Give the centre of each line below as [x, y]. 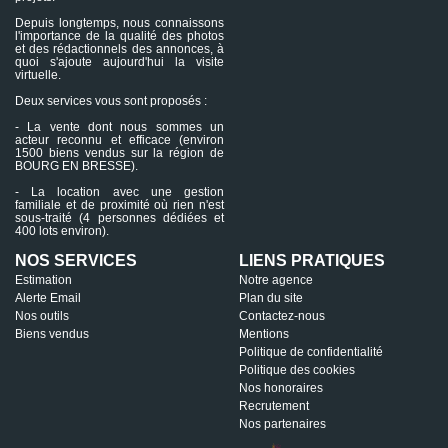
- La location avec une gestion [119, 191]
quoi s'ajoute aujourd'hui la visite [119, 61]
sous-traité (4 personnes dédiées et [119, 217]
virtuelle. [38, 74]
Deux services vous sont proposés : [111, 100]
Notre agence [276, 279]
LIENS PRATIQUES [312, 260]
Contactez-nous [282, 315]
